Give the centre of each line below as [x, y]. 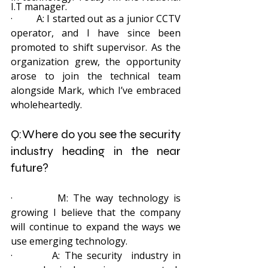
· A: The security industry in [96, 255]
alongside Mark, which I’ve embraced [96, 90]
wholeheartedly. [46, 105]
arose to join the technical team [96, 76]
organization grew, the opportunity [96, 62]
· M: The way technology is [96, 198]
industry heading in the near [96, 151]
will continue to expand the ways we [96, 227]
